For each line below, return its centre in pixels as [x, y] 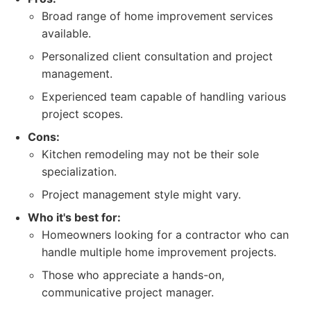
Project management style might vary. [141, 194]
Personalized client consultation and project [157, 56]
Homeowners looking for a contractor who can [165, 235]
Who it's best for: [74, 217]
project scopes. [82, 114]
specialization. [79, 171]
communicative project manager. [128, 292]
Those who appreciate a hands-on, [133, 275]
